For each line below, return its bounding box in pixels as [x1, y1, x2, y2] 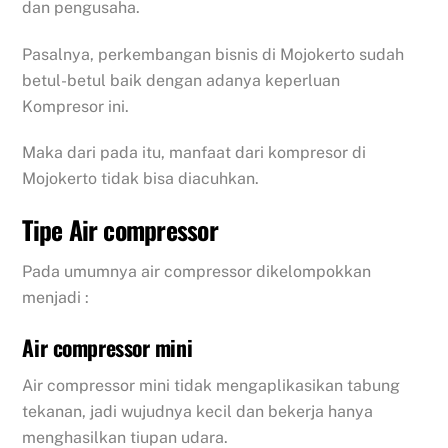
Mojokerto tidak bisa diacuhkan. [22, 169, 260, 189]
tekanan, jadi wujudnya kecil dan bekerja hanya [22, 401, 374, 421]
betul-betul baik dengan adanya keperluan [22, 70, 341, 90]
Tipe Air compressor [22, 210, 218, 249]
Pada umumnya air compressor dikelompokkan [22, 261, 372, 281]
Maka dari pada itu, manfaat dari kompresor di [22, 143, 367, 163]
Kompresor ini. [22, 96, 130, 116]
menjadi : [22, 287, 90, 307]
